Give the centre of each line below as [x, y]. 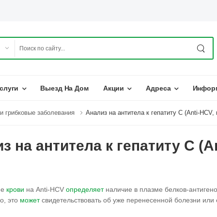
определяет [85, 189]
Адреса [158, 88]
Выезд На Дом [64, 88]
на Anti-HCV [45, 189]
